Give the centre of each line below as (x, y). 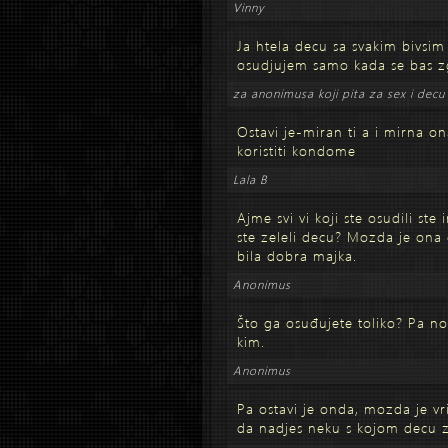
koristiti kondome (296, 150)
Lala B (250, 179)
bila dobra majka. (297, 255)
